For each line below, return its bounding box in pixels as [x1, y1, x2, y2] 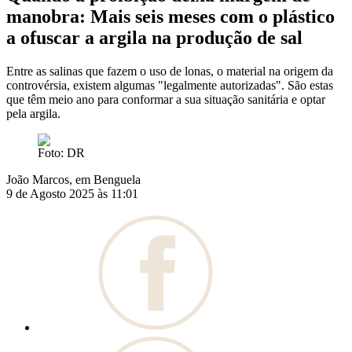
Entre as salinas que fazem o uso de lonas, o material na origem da [6, 64, 333, 79]
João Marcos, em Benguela [6, 173, 141, 187]
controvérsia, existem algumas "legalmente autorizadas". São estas [6, 79, 333, 93]
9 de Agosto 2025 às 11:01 [6, 187, 138, 201]
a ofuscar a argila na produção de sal [6, 27, 302, 49]
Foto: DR [38, 146, 85, 160]
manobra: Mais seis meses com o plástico [6, 6, 335, 27]
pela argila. [6, 107, 60, 121]
